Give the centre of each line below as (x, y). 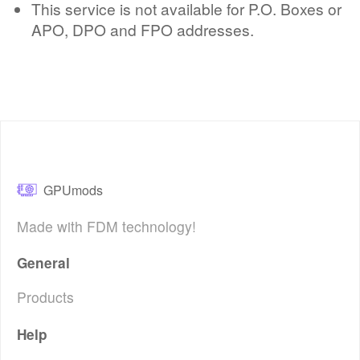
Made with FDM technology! (106, 226)
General (43, 262)
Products (45, 297)
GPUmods (73, 190)
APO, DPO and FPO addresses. (143, 29)
